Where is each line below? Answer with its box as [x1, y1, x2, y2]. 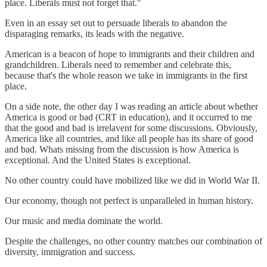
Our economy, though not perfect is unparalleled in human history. [5, 195, 253, 206]
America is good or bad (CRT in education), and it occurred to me [5, 112, 252, 123]
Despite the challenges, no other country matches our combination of [5, 236, 262, 247]
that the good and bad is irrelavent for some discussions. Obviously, [5, 123, 257, 133]
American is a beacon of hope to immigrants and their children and [5, 49, 254, 60]
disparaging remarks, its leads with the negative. [5, 29, 184, 39]
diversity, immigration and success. [5, 247, 135, 257]
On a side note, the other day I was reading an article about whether [5, 101, 258, 112]
